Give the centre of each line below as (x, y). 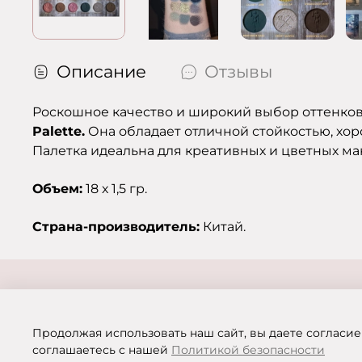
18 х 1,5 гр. (115, 189)
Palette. (59, 132)
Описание (101, 72)
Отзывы (238, 72)
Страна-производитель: (116, 227)
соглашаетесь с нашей (102, 350)
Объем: (57, 189)
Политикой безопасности (248, 350)
